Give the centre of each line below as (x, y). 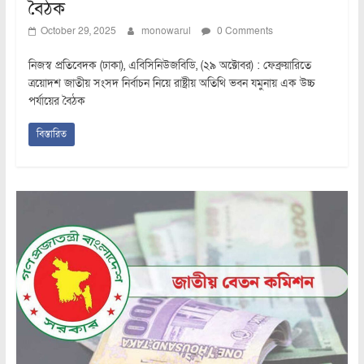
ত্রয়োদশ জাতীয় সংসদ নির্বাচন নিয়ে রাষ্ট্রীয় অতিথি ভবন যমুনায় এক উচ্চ (171, 83)
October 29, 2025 (78, 30)
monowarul (167, 30)
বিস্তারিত (51, 134)
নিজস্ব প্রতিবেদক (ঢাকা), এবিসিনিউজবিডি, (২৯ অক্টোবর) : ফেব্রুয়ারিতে (169, 65)
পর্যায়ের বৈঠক (56, 101)
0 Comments (243, 30)
